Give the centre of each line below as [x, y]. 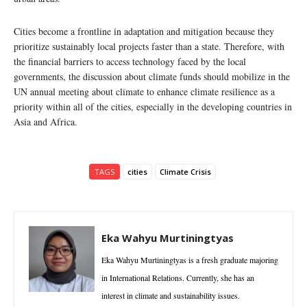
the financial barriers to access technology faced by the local [130, 61]
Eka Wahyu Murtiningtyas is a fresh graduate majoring [190, 259]
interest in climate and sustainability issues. [171, 295]
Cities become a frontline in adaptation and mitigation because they [144, 31]
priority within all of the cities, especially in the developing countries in [153, 106]
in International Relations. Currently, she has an [178, 277]
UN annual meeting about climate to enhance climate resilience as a [144, 91]
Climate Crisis [185, 171]
